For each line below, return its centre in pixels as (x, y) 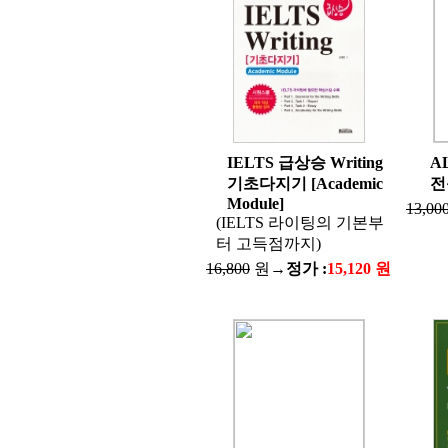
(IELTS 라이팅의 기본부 (299, 222)
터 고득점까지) (268, 243)
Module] (255, 203)
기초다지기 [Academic (304, 183)
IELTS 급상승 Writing (304, 162)
